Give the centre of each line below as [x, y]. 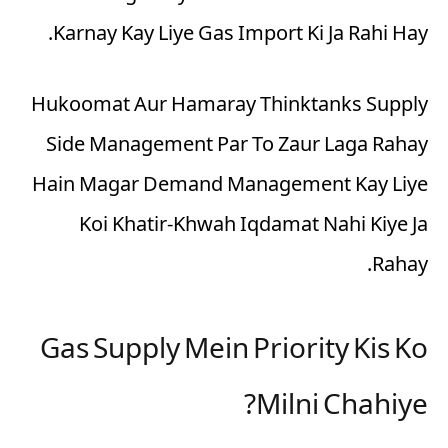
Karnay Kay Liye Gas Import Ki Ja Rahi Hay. [240, 35]
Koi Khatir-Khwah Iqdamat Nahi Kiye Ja [253, 226]
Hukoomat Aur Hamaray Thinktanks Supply [229, 106]
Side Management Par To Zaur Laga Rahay [237, 146]
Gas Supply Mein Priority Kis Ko [234, 352]
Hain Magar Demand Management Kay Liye [230, 186]
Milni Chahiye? [342, 408]
